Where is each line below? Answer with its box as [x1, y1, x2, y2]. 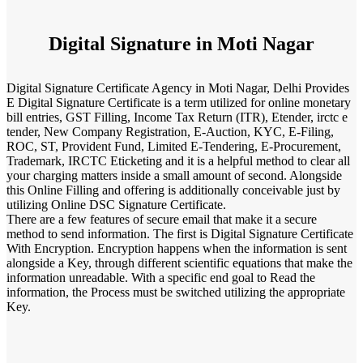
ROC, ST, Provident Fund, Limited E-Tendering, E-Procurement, [6, 139, 341, 153]
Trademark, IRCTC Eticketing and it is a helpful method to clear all [6, 153, 350, 168]
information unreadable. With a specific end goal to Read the [6, 270, 315, 284]
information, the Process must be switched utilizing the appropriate [6, 284, 345, 299]
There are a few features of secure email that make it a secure [6, 211, 317, 226]
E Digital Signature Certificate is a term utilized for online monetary [6, 95, 351, 109]
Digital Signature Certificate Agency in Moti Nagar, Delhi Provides [6, 80, 349, 95]
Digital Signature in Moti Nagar [49, 32, 314, 54]
